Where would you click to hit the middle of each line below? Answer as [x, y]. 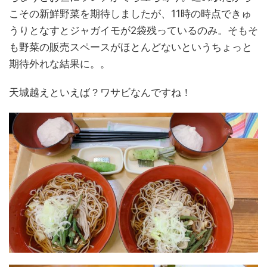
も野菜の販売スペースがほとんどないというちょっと [131, 47]
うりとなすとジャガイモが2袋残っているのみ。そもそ [133, 30]
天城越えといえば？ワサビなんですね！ [100, 92]
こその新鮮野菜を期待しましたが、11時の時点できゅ [130, 13]
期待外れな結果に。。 [60, 63]
